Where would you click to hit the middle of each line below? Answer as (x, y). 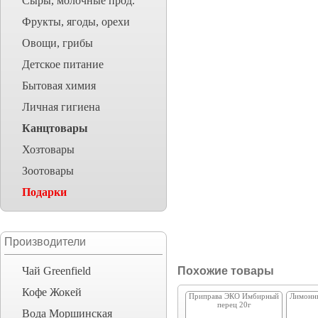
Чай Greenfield (56, 271)
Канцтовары (55, 128)
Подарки (44, 192)
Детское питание (63, 64)
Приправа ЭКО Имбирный (234, 296)
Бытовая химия (59, 86)
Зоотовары (48, 171)
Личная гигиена (61, 107)
